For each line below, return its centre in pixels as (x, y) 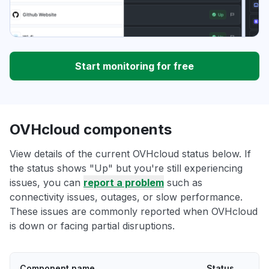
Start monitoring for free (134, 66)
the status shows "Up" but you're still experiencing (126, 168)
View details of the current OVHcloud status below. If (130, 154)
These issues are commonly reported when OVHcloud (134, 212)
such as (183, 183)
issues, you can (47, 183)
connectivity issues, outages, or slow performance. (126, 197)
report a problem (124, 183)
